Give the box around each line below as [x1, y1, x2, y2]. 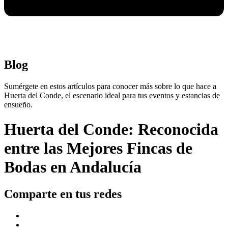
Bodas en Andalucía [4, 157, 141, 176]
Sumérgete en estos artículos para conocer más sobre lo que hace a [4, 81, 216, 91]
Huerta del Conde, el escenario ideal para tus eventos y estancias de [4, 91, 220, 100]
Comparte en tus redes [4, 187, 122, 201]
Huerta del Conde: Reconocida [4, 120, 218, 138]
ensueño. [4, 100, 33, 109]
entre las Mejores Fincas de [4, 138, 192, 157]
